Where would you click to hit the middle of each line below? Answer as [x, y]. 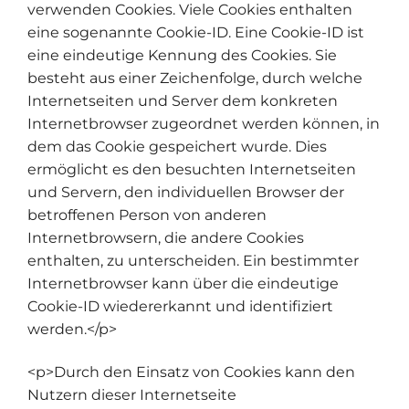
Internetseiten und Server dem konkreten [183, 100]
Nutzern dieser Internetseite [132, 395]
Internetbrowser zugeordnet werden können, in [204, 123]
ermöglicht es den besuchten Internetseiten [192, 169]
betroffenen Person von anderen [147, 215]
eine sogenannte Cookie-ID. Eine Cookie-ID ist [196, 32]
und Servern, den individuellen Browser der [186, 192]
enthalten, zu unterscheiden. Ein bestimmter [193, 260]
